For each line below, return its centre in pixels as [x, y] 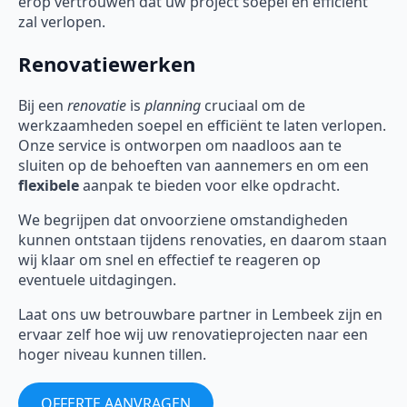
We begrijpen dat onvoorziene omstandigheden [183, 220]
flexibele [49, 186]
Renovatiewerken [107, 64]
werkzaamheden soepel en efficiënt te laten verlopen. [202, 126]
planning [173, 106]
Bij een [43, 106]
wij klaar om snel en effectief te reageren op [169, 260]
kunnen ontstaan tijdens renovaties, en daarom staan [203, 240]
